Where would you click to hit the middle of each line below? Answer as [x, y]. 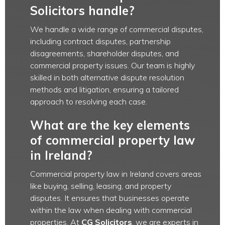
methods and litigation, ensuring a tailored [104, 89]
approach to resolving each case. [89, 101]
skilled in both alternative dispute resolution [107, 77]
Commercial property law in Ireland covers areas [116, 174]
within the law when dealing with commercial [111, 210]
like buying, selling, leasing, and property [101, 186]
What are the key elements [110, 125]
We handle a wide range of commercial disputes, [117, 29]
